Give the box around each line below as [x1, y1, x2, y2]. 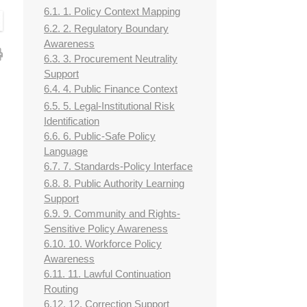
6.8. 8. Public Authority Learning [44, 177, 184, 190]
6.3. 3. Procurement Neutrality [44, 53, 177, 65]
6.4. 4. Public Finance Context [44, 83, 177, 95]
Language [44, 145, 88, 158]
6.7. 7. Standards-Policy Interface [44, 160, 193, 173]
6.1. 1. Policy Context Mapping [44, 5, 180, 18]
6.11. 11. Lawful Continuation [44, 268, 171, 280]
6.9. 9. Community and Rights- [44, 208, 180, 220]
